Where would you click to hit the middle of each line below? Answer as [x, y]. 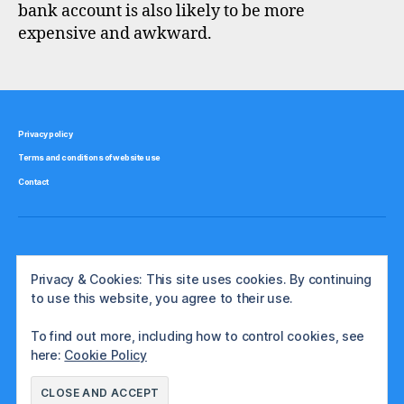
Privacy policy [46, 133]
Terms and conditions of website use [89, 157]
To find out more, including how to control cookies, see [198, 336]
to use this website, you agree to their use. [162, 298]
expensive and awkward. [115, 34]
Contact [33, 181]
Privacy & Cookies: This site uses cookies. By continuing [201, 279]
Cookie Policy [106, 355]
